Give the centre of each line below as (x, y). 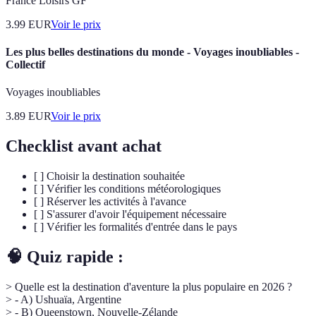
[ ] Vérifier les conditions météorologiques (127, 189)
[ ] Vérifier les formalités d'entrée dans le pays (135, 227)
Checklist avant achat (84, 146)
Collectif (25, 65)
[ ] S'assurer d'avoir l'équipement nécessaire (130, 214)
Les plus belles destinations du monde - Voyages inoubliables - (152, 52)
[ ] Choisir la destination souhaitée (109, 176)
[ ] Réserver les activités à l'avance (110, 202)
